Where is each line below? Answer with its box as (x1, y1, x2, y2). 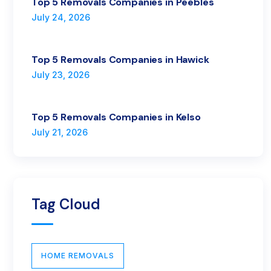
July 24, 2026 (31, 11, 91, 22)
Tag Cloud (31, 194, 101, 214)
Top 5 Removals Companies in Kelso (31, 110, 201, 123)
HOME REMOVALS (41, 250, 115, 260)
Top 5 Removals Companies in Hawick (31, 53, 209, 66)
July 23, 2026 (31, 69, 90, 80)
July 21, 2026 (31, 126, 88, 137)
